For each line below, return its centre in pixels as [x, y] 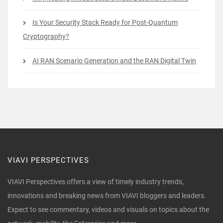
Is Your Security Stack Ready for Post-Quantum [105, 23]
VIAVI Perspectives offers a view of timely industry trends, [96, 182]
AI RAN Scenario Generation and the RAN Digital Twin [114, 61]
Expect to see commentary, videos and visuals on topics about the [108, 210]
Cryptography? [46, 37]
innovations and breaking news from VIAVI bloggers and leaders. [107, 196]
